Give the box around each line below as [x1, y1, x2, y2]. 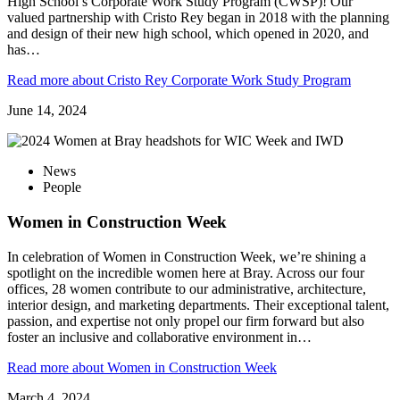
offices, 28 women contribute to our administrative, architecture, [7, 280, 366, 296]
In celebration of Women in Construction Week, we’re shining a [7, 248, 366, 264]
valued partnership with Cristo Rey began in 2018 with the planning [7, 10, 389, 26]
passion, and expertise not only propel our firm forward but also [7, 312, 364, 329]
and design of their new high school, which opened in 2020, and [7, 26, 369, 42]
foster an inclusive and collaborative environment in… [7, 329, 312, 345]
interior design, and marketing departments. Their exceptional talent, [7, 296, 389, 312]
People [43, 179, 81, 196]
